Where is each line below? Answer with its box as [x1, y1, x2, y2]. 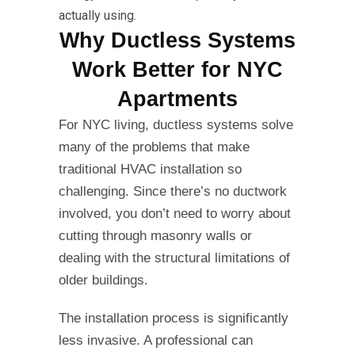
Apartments [117, 87, 238, 112]
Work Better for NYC [72, 58, 283, 82]
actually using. [59, 8, 136, 24]
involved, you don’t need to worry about [59, 206, 291, 222]
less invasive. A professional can [59, 333, 253, 349]
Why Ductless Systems [59, 29, 296, 53]
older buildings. [59, 273, 148, 288]
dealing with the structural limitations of [59, 250, 290, 266]
